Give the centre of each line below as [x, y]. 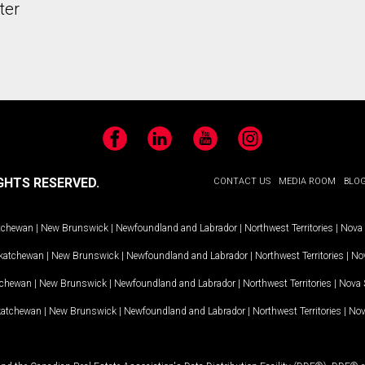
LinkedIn [169, 146]
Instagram [265, 146]
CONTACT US [242, 181]
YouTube [216, 146]
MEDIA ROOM [307, 181]
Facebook [129, 146]
